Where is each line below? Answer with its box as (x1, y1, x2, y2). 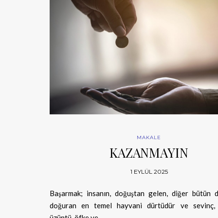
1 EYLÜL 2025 (130, 168, 168, 176)
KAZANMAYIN (109, 144, 189, 162)
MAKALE (137, 134, 162, 141)
